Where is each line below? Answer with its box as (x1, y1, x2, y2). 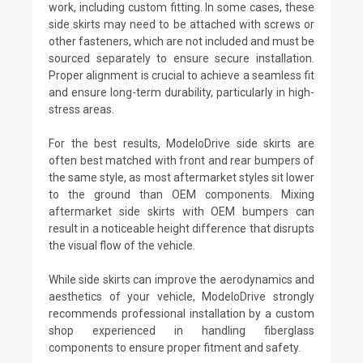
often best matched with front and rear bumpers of (49, 153, 314, 167)
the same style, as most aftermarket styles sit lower (49, 170, 314, 184)
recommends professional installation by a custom (49, 306, 314, 320)
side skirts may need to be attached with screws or (49, 17, 314, 31)
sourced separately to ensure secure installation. (49, 51, 314, 65)
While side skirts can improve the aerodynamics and (49, 272, 314, 286)
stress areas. (49, 102, 114, 116)
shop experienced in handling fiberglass (49, 323, 314, 337)
